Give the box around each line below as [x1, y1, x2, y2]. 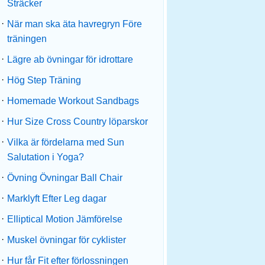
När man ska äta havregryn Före [7, 19, 142, 29]
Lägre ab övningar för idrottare [7, 54, 133, 64]
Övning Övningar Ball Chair [7, 173, 122, 183]
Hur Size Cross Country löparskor [7, 117, 148, 127]
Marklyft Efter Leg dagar [7, 193, 106, 203]
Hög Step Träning [7, 75, 81, 85]
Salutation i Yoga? [7, 152, 84, 162]
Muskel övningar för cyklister [7, 235, 126, 245]
